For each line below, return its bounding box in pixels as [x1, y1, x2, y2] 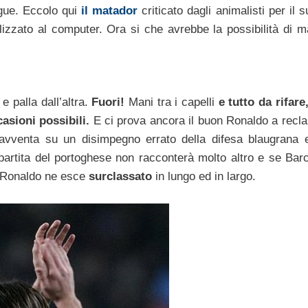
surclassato [89, 170, 155, 184]
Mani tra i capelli [129, 96, 219, 109]
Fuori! [87, 96, 129, 109]
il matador [81, 3, 138, 17]
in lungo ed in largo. [155, 170, 256, 184]
